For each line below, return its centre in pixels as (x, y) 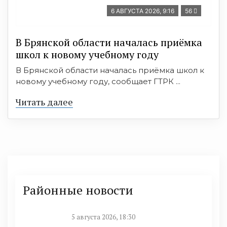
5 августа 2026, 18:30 (103, 217)
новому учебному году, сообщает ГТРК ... (98, 81)
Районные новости (78, 190)
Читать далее (44, 102)
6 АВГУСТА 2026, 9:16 (143, 11)
